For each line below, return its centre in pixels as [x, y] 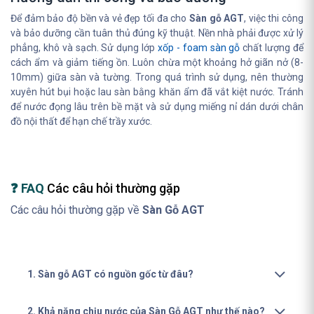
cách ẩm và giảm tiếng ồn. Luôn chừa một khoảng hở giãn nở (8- [157, 62]
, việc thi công [274, 18]
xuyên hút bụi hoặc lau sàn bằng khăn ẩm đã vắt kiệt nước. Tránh [157, 92]
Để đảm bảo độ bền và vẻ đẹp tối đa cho [100, 18]
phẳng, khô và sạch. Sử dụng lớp [84, 48]
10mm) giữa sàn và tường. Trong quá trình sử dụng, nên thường [157, 77]
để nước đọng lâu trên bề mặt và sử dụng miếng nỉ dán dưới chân [157, 107]
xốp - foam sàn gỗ [199, 48]
